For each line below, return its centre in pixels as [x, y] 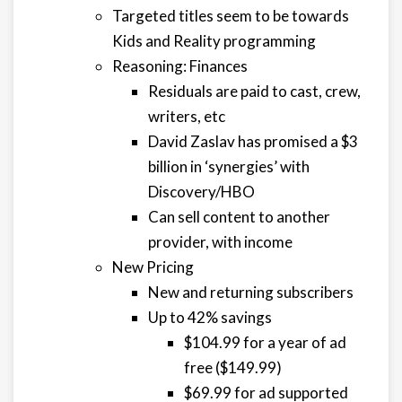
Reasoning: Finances [180, 66]
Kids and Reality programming [214, 41]
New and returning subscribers [251, 292]
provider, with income [220, 242]
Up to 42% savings [210, 317]
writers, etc [187, 116]
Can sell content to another [239, 217]
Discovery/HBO [201, 192]
